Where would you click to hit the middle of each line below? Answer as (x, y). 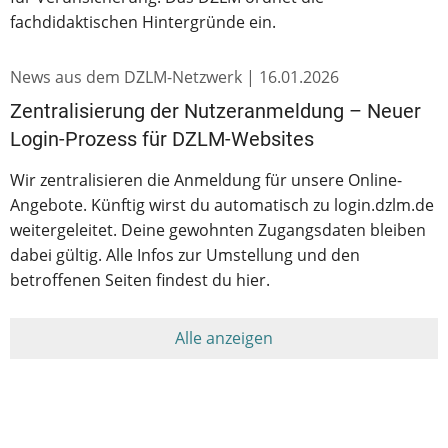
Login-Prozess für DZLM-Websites (162, 138)
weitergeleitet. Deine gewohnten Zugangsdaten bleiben (218, 229)
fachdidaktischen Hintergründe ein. (143, 21)
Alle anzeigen (224, 337)
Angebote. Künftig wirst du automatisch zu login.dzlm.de (222, 204)
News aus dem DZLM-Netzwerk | (134, 76)
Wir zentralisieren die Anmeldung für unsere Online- (206, 179)
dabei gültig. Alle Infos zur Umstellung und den (185, 254)
